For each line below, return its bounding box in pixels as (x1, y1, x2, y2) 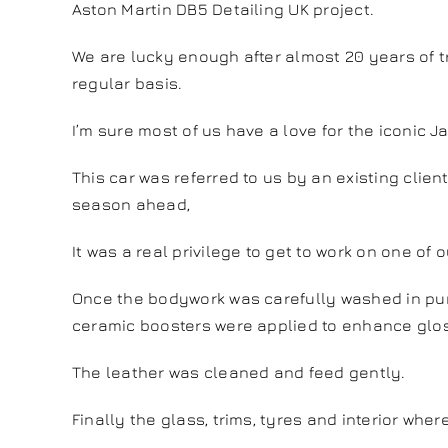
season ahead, (71, 195, 191, 214)
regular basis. (71, 74, 183, 93)
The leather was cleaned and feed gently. (71, 363, 406, 382)
